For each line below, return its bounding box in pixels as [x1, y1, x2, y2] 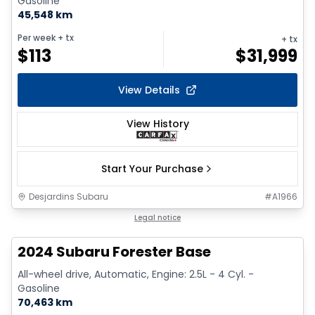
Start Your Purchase [101, 161, 203, 176]
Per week [18, 31, 56, 44]
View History [126, 116, 189, 131]
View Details [118, 82, 180, 97]
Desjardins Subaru [29, 190, 108, 202]
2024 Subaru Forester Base [18, 241, 211, 262]
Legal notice [134, 212, 181, 223]
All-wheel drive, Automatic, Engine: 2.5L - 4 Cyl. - [18, 266, 254, 281]
